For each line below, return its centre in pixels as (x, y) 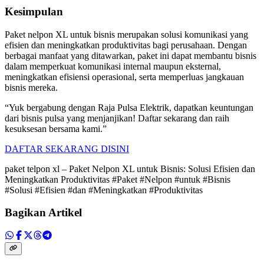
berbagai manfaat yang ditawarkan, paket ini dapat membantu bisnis (131, 55)
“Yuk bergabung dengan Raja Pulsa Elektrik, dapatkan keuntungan (129, 107)
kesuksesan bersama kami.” (56, 128)
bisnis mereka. (31, 87)
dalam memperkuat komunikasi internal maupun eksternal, (113, 66)
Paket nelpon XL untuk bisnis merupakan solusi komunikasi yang (126, 34)
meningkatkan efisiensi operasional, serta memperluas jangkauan (124, 77)
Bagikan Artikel (43, 213)
